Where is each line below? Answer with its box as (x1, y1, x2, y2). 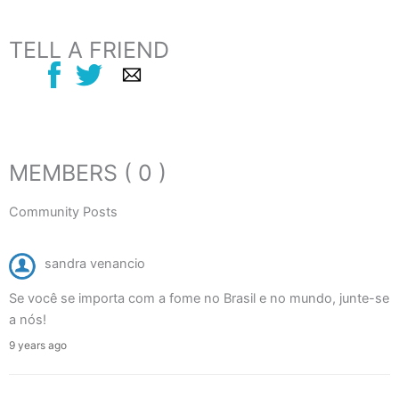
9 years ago (9, 338, 67, 353)
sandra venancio (45, 256, 145, 273)
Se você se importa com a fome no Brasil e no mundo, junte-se (9, 290, 389, 307)
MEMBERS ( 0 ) (9, 159, 167, 186)
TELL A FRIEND (9, 37, 169, 63)
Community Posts (9, 203, 118, 220)
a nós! (9, 312, 46, 329)
